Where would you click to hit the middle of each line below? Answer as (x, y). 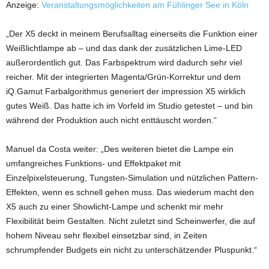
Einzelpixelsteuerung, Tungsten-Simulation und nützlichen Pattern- (132, 178)
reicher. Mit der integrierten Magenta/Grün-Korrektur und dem (123, 77)
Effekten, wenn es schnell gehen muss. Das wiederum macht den (130, 192)
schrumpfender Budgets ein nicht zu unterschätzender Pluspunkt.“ (131, 250)
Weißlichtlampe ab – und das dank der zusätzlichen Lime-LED (124, 48)
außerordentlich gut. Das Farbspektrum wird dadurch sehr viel (124, 62)
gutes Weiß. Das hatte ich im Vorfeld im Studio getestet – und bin (129, 106)
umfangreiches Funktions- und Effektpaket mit (93, 163)
